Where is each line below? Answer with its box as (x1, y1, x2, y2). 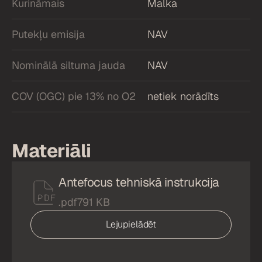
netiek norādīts (147, 89, 219, 103)
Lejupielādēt (105, 218, 157, 230)
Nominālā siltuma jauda (12, 58, 125, 72)
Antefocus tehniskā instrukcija (58, 174, 219, 190)
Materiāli (12, 138, 91, 163)
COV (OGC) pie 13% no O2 (12, 89, 136, 103)
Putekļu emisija (12, 27, 85, 41)
